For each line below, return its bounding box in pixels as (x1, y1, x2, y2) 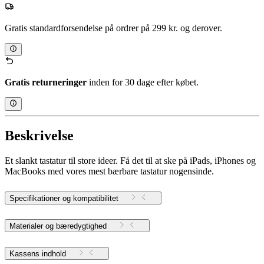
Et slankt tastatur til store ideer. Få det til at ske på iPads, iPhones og (5, 156, 256, 166)
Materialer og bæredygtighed (9, 222, 107, 231)
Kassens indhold (9, 249, 66, 259)
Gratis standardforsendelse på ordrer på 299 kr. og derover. (5, 22, 222, 33)
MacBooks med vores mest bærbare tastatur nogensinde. (5, 166, 214, 177)
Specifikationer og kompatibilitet (9, 194, 118, 203)
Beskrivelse (5, 128, 74, 144)
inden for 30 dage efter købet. (87, 77, 199, 88)
